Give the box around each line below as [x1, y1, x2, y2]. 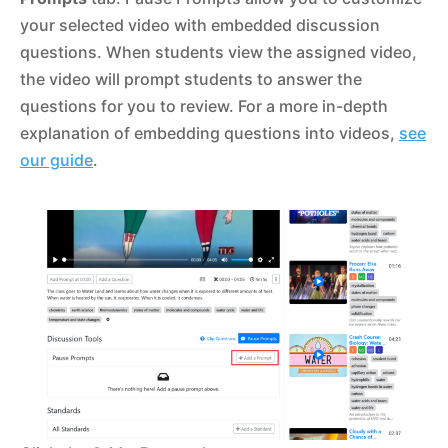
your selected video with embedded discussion [20, 15, 380, 36]
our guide [20, 150, 93, 171]
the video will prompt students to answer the [20, 69, 362, 90]
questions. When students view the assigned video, [20, 42, 417, 63]
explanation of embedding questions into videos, [20, 123, 399, 144]
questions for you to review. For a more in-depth [20, 96, 388, 117]
